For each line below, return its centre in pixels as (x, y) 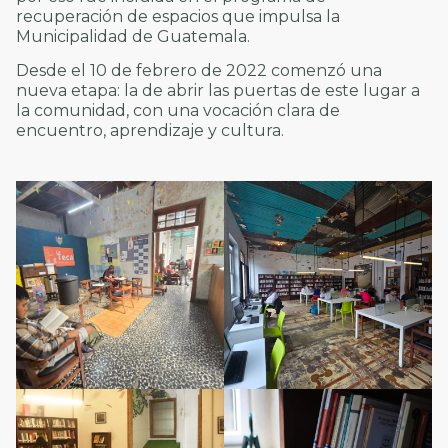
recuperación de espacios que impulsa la (178, 16)
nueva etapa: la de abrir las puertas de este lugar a (218, 90)
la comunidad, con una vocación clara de (178, 110)
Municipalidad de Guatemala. (133, 36)
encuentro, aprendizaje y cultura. (150, 130)
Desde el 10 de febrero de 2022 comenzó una (199, 70)
